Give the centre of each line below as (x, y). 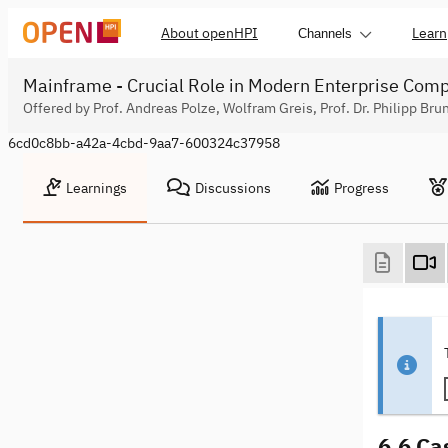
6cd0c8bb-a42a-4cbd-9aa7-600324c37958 (144, 143)
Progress (361, 188)
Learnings (96, 188)
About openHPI (209, 33)
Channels (325, 33)
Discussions (233, 188)
